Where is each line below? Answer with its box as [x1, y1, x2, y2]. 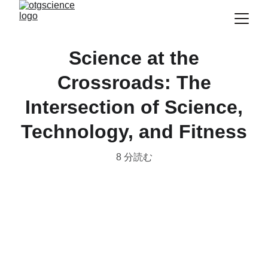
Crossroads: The [57, 72, 211, 93]
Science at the [69, 47, 199, 69]
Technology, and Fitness [21, 121, 247, 142]
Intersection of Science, [25, 96, 243, 118]
